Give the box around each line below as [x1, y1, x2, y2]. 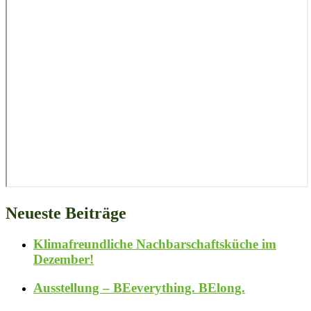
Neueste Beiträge [6, 204, 126, 223]
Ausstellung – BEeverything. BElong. [33, 280, 245, 295]
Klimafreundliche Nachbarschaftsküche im [33, 237, 276, 252]
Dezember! [33, 252, 94, 267]
